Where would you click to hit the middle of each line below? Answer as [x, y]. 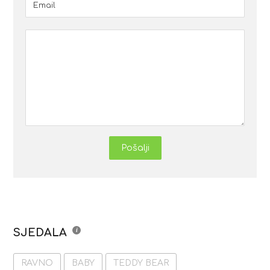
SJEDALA [40, 232]
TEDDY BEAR [141, 263]
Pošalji [135, 148]
